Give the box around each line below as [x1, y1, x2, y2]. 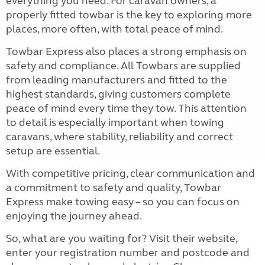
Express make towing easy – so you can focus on [6, 195, 240, 209]
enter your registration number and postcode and [6, 246, 250, 260]
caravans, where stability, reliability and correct [6, 130, 233, 144]
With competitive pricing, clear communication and [6, 167, 255, 180]
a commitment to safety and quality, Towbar [6, 181, 221, 195]
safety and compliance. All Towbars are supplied [6, 59, 241, 73]
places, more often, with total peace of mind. [6, 22, 223, 36]
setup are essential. [6, 144, 100, 158]
